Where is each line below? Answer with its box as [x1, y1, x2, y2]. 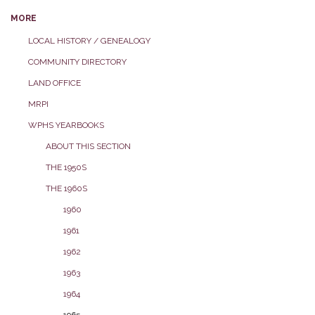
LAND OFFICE [28, 77, 81, 88]
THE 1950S [46, 162, 86, 172]
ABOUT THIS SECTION [46, 141, 131, 151]
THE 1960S [46, 183, 87, 193]
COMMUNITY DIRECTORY [28, 56, 127, 67]
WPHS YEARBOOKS [28, 120, 104, 130]
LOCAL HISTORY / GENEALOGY [28, 35, 150, 46]
